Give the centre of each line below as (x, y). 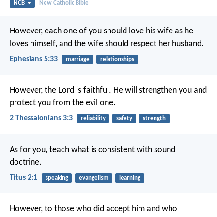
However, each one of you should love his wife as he (101, 31)
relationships (117, 59)
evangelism (93, 178)
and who (161, 209)
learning (130, 178)
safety (124, 119)
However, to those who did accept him (77, 209)
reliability (93, 119)
